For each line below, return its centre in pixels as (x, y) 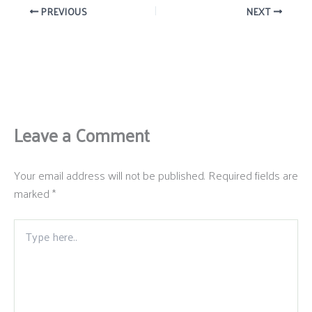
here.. (24, 239)
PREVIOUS (63, 11)
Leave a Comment (82, 134)
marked (33, 193)
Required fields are (253, 175)
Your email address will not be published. (110, 175)
